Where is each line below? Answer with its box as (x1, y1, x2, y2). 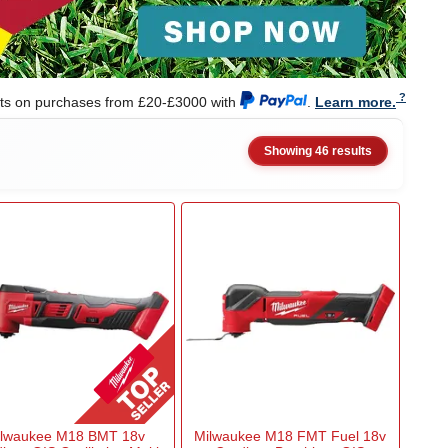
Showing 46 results (263, 144, 372, 159)
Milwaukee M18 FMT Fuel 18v (194, 428, 387, 445)
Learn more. (315, 93, 396, 110)
